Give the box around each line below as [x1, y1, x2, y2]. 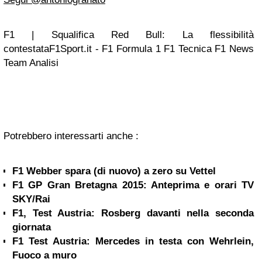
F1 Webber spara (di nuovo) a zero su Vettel [12, 166, 216, 177]
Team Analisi [4, 57, 58, 68]
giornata [12, 222, 51, 233]
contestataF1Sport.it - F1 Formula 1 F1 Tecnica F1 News [4, 43, 254, 54]
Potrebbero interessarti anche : [4, 130, 139, 142]
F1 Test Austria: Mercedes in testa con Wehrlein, [12, 236, 254, 247]
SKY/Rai [12, 194, 50, 205]
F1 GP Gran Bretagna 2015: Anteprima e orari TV [12, 180, 254, 191]
